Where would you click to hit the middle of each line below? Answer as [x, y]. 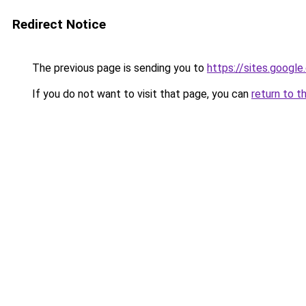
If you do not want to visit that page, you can [140, 94]
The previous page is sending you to [118, 68]
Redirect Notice [59, 24]
